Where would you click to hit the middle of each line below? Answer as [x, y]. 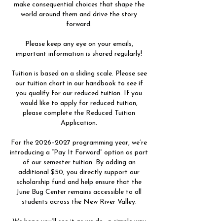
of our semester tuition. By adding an [79, 163]
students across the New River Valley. [79, 202]
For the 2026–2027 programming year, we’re [79, 143]
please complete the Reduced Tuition [79, 113]
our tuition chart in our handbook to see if [79, 84]
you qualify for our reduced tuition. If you [79, 93]
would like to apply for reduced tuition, [79, 103]
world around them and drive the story [79, 15]
